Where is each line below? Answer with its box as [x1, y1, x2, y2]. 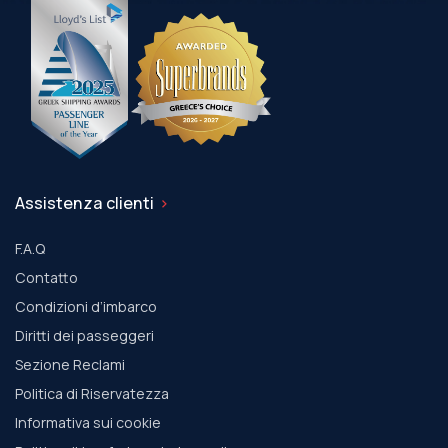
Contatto [15, 268, 78, 288]
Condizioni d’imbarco [15, 297, 157, 317]
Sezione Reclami [15, 355, 125, 375]
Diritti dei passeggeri [15, 326, 154, 346]
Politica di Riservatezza [15, 384, 169, 404]
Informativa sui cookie [15, 413, 161, 433]
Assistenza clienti [15, 192, 154, 215]
